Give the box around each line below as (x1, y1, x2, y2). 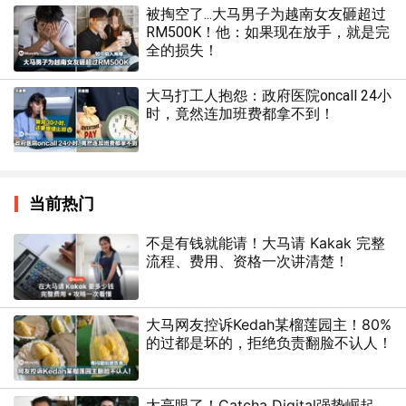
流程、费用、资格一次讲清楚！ (145, 252, 349, 271)
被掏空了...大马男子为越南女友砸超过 (145, 5, 386, 24)
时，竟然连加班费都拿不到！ (145, 104, 334, 122)
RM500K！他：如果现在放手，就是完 (145, 24, 390, 42)
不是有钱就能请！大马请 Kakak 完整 (145, 234, 385, 253)
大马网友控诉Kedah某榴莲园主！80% (145, 314, 391, 333)
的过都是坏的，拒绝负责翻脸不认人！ (145, 333, 392, 352)
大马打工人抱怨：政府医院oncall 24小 (145, 86, 391, 104)
